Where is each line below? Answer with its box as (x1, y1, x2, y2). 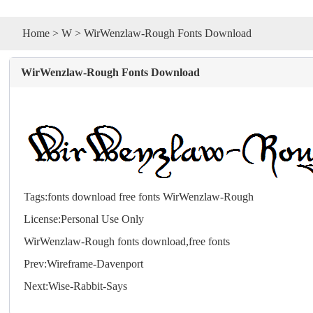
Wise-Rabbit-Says (48, 279, 128, 292)
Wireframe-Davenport (47, 257, 144, 270)
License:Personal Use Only (24, 212, 145, 225)
